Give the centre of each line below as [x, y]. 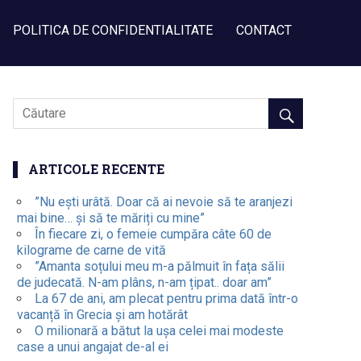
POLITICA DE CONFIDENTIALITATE [112, 30]
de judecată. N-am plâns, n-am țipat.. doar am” [144, 282]
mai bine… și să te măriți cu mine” [110, 218]
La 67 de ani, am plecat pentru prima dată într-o [166, 299]
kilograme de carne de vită [91, 250]
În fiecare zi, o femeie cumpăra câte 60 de [153, 234]
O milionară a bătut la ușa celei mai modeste [159, 331]
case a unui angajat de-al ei [92, 347]
